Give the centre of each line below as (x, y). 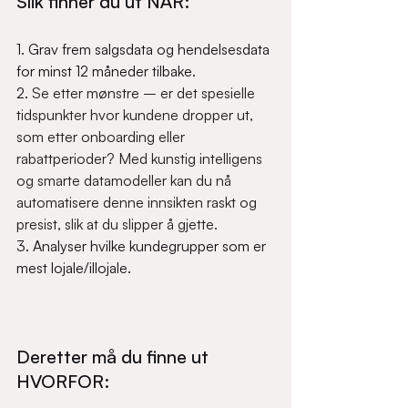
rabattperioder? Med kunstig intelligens (141, 158)
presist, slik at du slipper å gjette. (117, 224)
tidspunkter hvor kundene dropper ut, (137, 115)
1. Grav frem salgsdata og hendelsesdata (145, 49)
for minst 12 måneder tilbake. (110, 71)
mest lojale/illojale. (76, 268)
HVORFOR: (63, 381)
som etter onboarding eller (102, 137)
